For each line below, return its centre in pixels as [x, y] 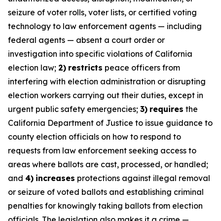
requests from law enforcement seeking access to [102, 150]
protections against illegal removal [143, 178]
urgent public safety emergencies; [74, 109]
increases [55, 178]
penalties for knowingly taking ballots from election [105, 206]
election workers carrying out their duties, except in [106, 95]
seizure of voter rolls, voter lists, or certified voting [102, 12]
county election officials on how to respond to [94, 137]
